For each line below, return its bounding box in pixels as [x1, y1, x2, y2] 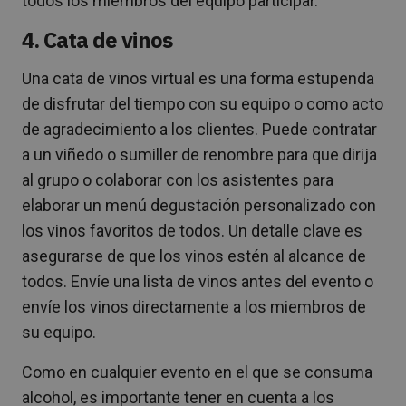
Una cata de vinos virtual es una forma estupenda [22, 68, 374, 88]
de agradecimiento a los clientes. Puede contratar [22, 119, 377, 139]
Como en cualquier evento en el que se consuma [22, 362, 372, 382]
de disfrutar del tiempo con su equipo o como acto [22, 93, 383, 113]
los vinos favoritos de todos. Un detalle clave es [22, 220, 362, 240]
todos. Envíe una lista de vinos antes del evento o [22, 271, 373, 291]
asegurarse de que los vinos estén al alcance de [22, 246, 366, 266]
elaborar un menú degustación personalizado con [22, 195, 376, 215]
